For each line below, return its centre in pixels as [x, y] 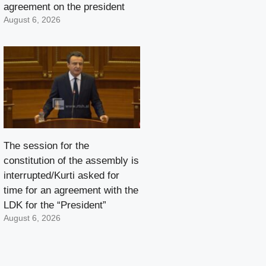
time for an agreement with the [71, 190]
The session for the [46, 145]
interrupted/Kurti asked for [61, 175]
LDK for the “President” [55, 205]
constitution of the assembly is [71, 160]
